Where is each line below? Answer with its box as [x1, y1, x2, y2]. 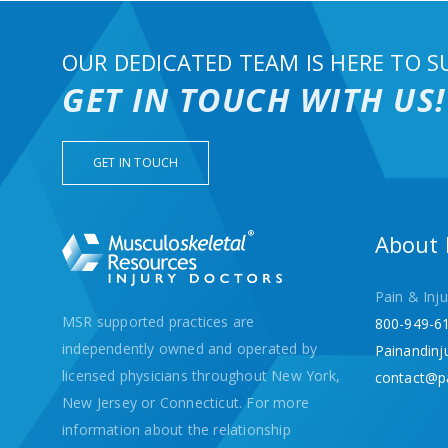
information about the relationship [62, 420, 291, 440]
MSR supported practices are [62, 312, 255, 332]
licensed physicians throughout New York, [62, 366, 340, 386]
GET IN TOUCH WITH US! [62, 77, 446, 121]
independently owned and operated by [62, 339, 317, 359]
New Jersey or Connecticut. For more [62, 393, 309, 413]
